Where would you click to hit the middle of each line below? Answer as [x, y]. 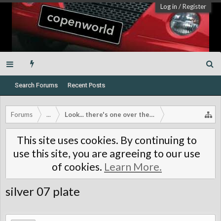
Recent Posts [86, 85]
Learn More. [133, 167]
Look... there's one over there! [112, 114]
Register [194, 6]
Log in [169, 6]
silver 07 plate [43, 191]
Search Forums [36, 85]
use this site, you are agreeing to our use [107, 153]
